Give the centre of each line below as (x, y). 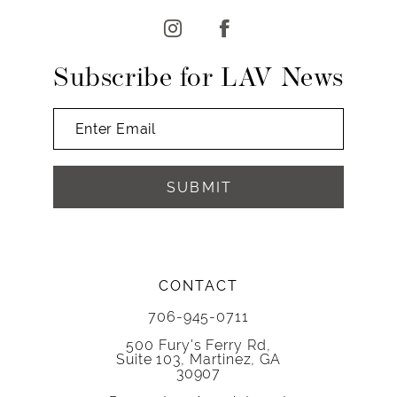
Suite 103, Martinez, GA (198, 359)
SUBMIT (199, 187)
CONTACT (198, 285)
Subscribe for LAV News (198, 79)
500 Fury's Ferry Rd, (198, 345)
